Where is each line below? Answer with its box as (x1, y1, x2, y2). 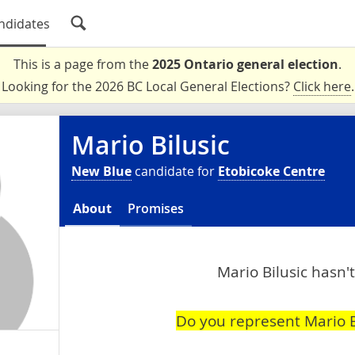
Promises (128, 200, 184, 217)
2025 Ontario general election (152, 55, 338, 73)
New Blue (71, 162, 132, 180)
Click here (292, 78, 351, 95)
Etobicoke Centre (218, 162, 325, 180)
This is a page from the (13, 55, 152, 73)
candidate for (132, 162, 218, 180)
